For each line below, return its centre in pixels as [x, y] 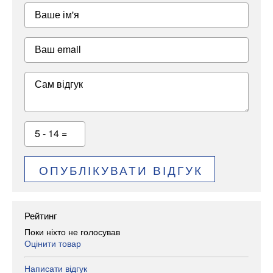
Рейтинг [41, 216]
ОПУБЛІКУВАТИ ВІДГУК [121, 169]
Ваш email [58, 49]
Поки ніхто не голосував [72, 231]
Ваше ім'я [57, 15]
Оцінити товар [53, 243]
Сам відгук [59, 84]
